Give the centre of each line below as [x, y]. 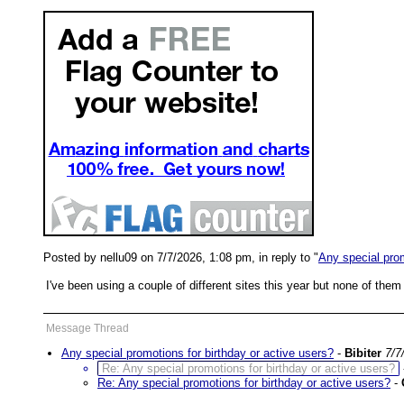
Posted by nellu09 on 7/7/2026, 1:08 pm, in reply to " [181, 257]
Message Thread [87, 328]
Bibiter [363, 353]
